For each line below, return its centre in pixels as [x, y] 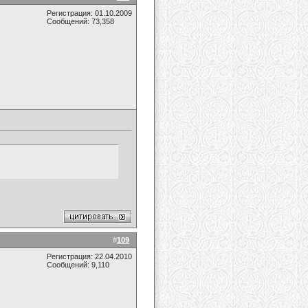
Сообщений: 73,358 [80, 21]
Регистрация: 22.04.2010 [89, 256]
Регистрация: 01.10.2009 [89, 13]
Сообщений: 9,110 [78, 265]
